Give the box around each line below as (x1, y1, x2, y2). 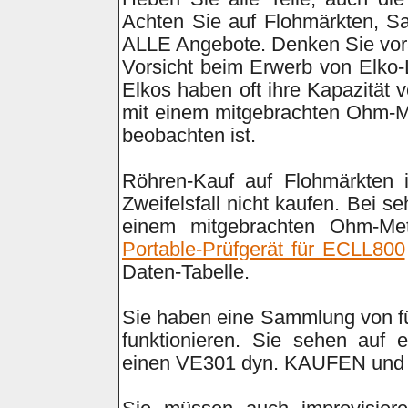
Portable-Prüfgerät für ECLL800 (122, 239, 405, 260)
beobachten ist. (122, 125, 256, 147)
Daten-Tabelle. (122, 261, 250, 283)
